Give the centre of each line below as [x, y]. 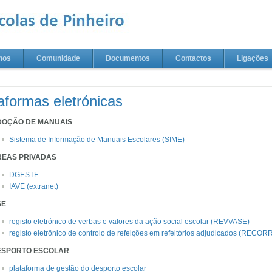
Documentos [128, 58]
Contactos [193, 58]
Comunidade [58, 58]
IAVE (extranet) [34, 186]
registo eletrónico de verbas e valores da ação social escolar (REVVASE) [129, 222]
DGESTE [24, 175]
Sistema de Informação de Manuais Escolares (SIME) [97, 140]
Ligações [253, 58]
